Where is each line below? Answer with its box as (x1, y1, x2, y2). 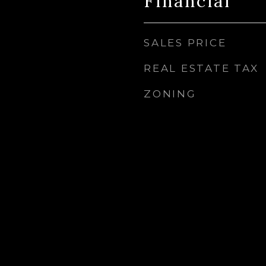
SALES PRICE (144, 37, 227, 49)
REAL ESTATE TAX (144, 62, 259, 74)
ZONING (144, 88, 197, 100)
